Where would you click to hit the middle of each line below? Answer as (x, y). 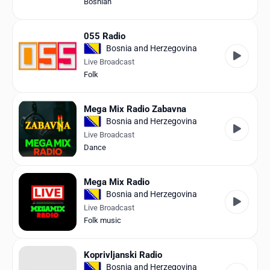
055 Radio (105, 36)
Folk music (102, 220)
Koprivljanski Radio (123, 255)
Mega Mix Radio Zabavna (135, 109)
